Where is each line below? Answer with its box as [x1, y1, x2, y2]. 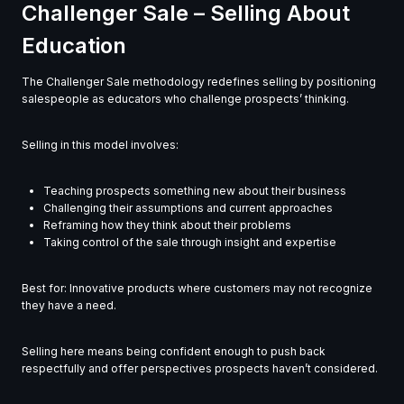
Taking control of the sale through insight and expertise [43, 235, 336, 250]
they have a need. [22, 298, 116, 313]
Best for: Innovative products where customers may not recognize [22, 281, 372, 296]
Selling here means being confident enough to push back [22, 344, 326, 359]
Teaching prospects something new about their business [43, 184, 346, 198]
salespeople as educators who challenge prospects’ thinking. [22, 92, 349, 106]
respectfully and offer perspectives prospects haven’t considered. [22, 362, 378, 376]
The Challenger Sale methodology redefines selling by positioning [22, 75, 376, 89]
